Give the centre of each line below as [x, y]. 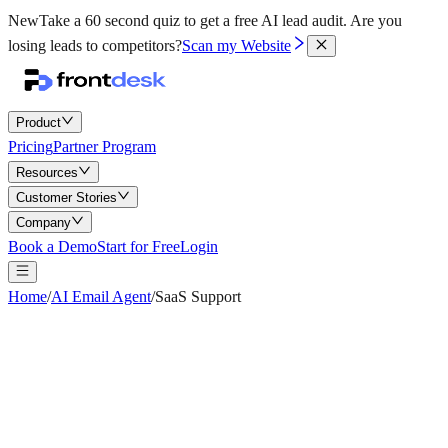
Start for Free [138, 246]
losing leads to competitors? [95, 45]
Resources [47, 172]
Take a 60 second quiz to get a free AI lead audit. [193, 20]
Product [38, 122]
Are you [376, 20]
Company [43, 222]
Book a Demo [52, 246]
